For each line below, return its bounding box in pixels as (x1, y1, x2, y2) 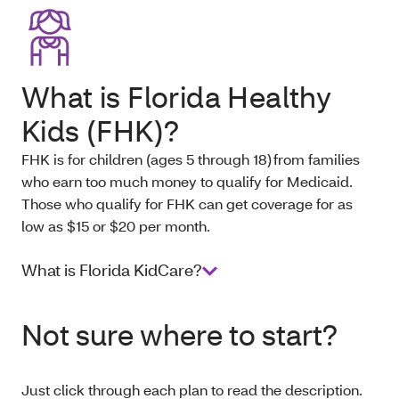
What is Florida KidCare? (21, 260, 202, 281)
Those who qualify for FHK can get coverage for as (21, 194, 353, 214)
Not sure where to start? (21, 316, 338, 354)
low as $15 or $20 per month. (21, 216, 210, 236)
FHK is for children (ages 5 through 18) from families (21, 150, 360, 169)
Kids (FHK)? (21, 112, 180, 150)
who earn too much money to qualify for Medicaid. (21, 172, 353, 191)
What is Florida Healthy (21, 78, 332, 116)
